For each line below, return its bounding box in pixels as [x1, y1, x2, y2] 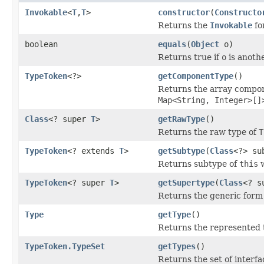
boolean [25, 39, 58, 49]
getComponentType [158, 71, 233, 81]
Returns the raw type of [158, 127, 259, 137]
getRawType [158, 114, 205, 124]
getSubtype [158, 146, 205, 156]
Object [191, 39, 219, 49]
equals [158, 39, 186, 49]
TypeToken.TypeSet [25, 241, 105, 251]
